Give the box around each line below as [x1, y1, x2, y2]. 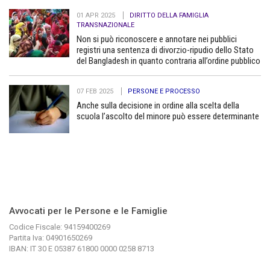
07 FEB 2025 [77, 87, 115, 95]
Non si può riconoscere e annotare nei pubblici [77, 33, 237, 45]
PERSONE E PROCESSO [128, 87, 200, 95]
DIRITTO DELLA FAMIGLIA [130, 11, 209, 19]
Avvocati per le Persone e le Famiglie [9, 205, 168, 216]
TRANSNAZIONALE [77, 20, 134, 29]
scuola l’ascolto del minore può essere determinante [77, 110, 259, 122]
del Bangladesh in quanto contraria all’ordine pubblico [77, 55, 260, 66]
